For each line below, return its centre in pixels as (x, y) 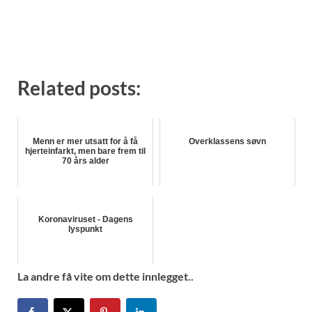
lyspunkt (85, 229)
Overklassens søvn (227, 142)
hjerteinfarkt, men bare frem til (85, 151)
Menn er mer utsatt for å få (85, 142)
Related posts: (79, 88)
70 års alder (85, 161)
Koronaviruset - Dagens (85, 220)
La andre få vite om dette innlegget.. (106, 276)
